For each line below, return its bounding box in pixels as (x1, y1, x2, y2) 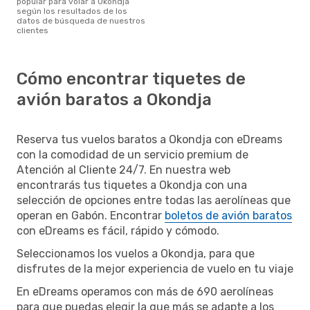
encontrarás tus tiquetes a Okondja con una (17, 178, 247, 192)
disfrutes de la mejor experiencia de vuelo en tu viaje (17, 262, 293, 275)
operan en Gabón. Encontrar (17, 208, 165, 222)
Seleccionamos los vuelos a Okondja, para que (17, 246, 255, 260)
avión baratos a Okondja (17, 89, 212, 109)
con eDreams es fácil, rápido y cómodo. (17, 224, 219, 237)
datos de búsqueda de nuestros (17, 15, 145, 26)
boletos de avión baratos (165, 208, 292, 222)
